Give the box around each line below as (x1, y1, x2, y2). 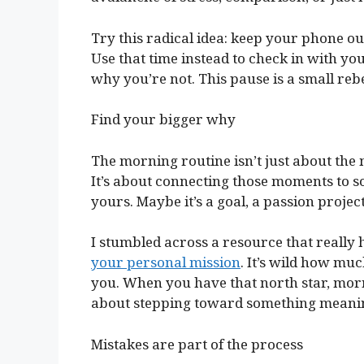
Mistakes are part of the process (91, 334, 303, 353)
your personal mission (91, 253, 240, 272)
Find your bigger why (91, 110, 236, 129)
